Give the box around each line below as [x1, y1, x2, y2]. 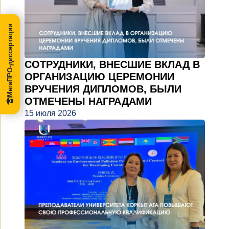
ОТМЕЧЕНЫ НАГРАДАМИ [25, 95, 152, 107]
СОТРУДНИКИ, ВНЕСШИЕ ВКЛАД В [25, 58, 200, 70]
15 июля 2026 [25, 108, 76, 118]
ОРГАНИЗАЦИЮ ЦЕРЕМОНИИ [25, 71, 174, 82]
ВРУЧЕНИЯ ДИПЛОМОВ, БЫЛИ [25, 83, 181, 95]
